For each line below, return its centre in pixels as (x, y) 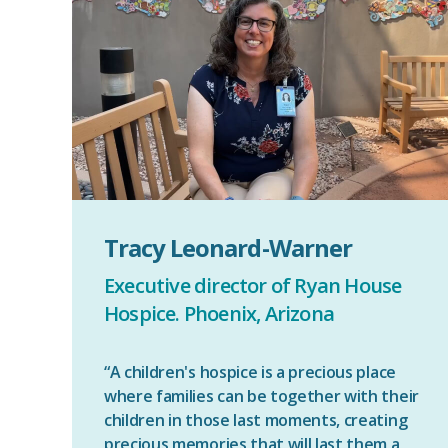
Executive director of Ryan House (253, 285)
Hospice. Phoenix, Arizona (219, 313)
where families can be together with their (261, 396)
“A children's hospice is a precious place (250, 372)
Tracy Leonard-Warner (228, 247)
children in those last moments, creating (256, 420)
